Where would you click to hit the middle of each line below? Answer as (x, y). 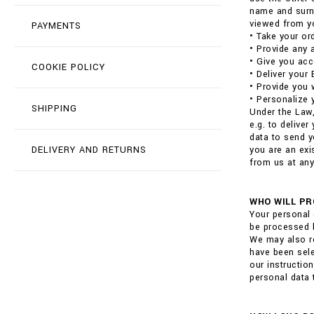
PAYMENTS (56, 26)
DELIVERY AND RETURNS (89, 150)
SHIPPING (54, 109)
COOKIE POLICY (68, 67)
